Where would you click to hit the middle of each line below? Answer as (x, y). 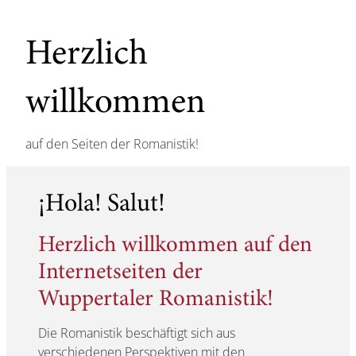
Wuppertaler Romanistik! (156, 300)
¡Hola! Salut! (102, 205)
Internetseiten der (120, 273)
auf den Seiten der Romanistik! (112, 144)
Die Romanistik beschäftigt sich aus (137, 333)
